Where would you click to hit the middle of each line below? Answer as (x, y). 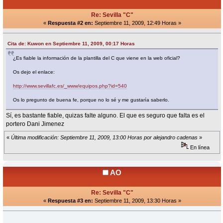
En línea (199, 148)
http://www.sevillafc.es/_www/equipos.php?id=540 (70, 86)
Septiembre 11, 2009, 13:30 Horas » (137, 201)
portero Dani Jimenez (35, 124)
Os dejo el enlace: (34, 72)
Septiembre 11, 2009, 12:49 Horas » (137, 23)
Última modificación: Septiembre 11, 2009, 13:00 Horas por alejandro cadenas (104, 138)
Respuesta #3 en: (70, 201)
